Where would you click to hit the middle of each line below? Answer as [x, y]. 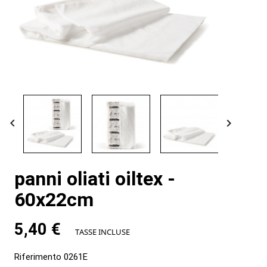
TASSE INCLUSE [102, 232]
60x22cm [54, 200]
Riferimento [38, 257]
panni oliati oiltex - [94, 179]
